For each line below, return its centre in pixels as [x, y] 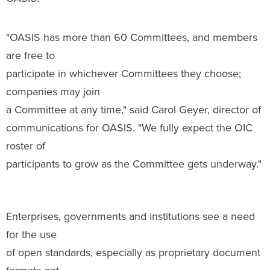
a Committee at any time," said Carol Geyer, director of [133, 45]
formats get [33, 206]
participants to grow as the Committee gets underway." [134, 99]
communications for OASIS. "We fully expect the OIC [129, 63]
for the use [31, 169]
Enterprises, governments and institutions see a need [130, 151]
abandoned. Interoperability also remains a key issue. [130, 224]
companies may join [53, 27]
